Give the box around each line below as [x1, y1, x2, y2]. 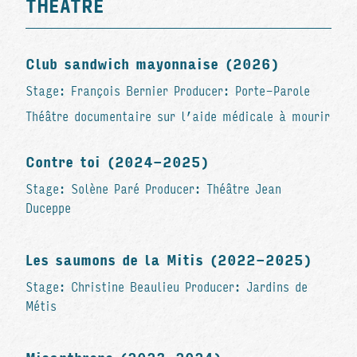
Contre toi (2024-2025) [25, 153, 209, 171]
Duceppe [25, 200, 71, 216]
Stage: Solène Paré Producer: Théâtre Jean [25, 181, 281, 197]
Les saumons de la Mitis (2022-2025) [25, 251, 312, 269]
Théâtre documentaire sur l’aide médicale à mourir [25, 108, 330, 124]
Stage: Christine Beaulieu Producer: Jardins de [25, 279, 308, 295]
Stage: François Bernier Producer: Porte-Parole [25, 83, 310, 99]
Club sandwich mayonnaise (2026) [25, 55, 279, 73]
